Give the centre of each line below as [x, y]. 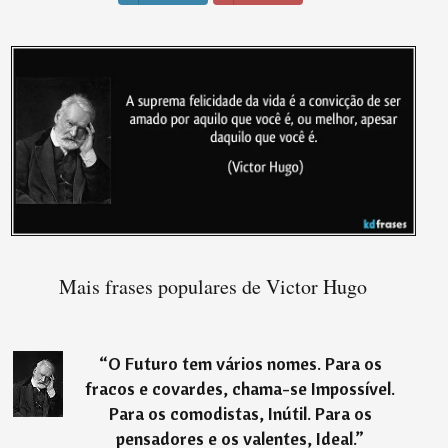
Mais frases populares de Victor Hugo [213, 286]
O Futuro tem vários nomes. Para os [244, 363]
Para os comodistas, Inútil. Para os [240, 413]
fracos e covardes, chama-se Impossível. [240, 388]
